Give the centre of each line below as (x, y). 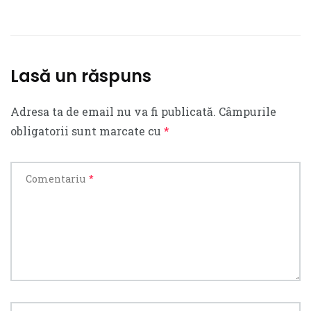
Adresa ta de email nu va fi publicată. (113, 112)
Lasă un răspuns (81, 76)
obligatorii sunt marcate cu (87, 131)
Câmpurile (247, 112)
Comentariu (56, 179)
